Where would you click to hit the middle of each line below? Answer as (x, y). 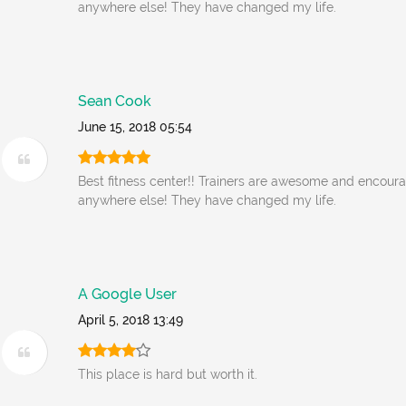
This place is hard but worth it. (168, 374)
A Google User (128, 294)
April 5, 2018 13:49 (131, 320)
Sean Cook (115, 101)
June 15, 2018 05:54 (135, 127)
